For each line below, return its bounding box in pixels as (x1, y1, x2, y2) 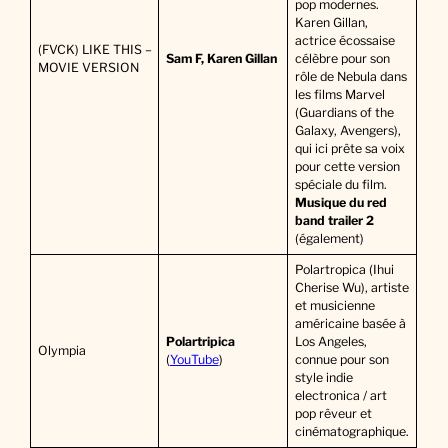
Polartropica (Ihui (294, 262, 394, 278)
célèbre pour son (294, 51, 390, 67)
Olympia (37, 343, 86, 359)
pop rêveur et (294, 406, 372, 422)
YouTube (169, 352, 219, 368)
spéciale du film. (294, 177, 387, 193)
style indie (294, 370, 353, 386)
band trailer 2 (294, 213, 374, 229)
